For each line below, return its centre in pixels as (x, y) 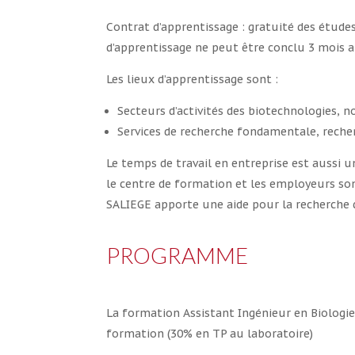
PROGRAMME (179, 255)
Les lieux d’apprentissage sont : (193, 79)
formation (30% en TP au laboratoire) (210, 334)
